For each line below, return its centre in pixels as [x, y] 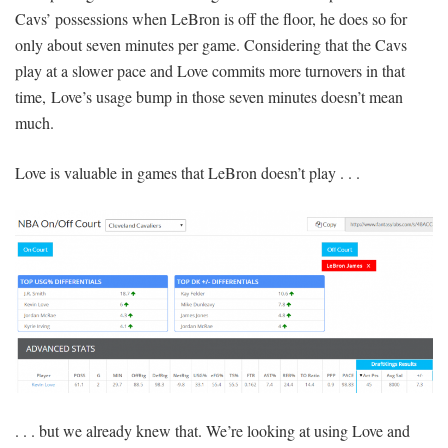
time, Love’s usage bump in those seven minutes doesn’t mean [209, 97]
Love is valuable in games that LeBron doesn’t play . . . [187, 173]
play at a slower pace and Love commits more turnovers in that [210, 71]
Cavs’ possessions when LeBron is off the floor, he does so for [211, 19]
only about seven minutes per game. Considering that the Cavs [211, 45]
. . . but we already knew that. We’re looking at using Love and [212, 431]
